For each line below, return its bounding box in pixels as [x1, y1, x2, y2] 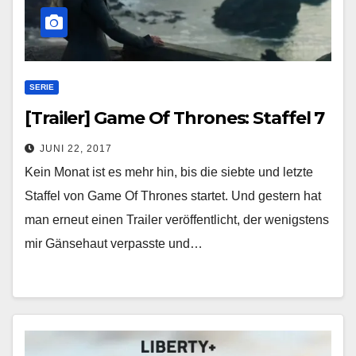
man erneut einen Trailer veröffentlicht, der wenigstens [25, 212, 329, 226]
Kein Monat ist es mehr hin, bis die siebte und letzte [25, 164, 313, 179]
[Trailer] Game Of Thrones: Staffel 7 [25, 106, 325, 129]
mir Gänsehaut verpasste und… [25, 236, 203, 250]
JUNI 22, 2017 [40, 142, 112, 154]
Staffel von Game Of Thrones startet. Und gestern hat [25, 188, 321, 203]
